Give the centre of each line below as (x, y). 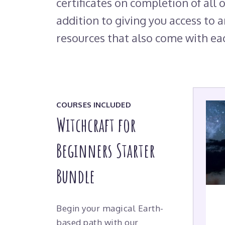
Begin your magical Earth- (110, 208)
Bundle (76, 176)
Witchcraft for (96, 124)
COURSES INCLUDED (94, 104)
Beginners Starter (106, 150)
